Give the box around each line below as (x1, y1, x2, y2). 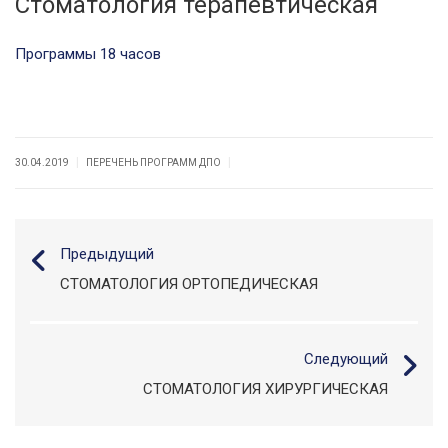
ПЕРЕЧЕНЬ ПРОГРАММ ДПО (86, 157, 221, 168)
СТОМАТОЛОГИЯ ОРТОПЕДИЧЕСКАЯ (60, 275, 318, 293)
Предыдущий (60, 245, 154, 263)
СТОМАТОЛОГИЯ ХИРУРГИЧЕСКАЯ (143, 380, 388, 398)
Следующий (304, 350, 388, 368)
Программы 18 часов (15, 45, 161, 63)
